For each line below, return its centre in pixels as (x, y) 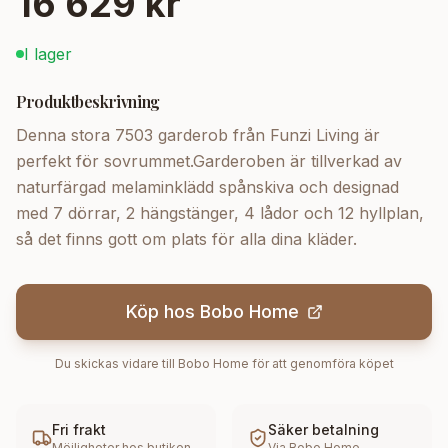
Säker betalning (323, 429)
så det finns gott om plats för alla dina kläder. (186, 239)
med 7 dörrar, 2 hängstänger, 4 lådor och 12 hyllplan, (220, 213)
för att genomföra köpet (321, 363)
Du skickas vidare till (116, 363)
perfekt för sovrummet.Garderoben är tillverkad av (209, 161)
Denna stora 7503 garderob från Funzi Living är (198, 135)
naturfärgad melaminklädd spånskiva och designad (207, 187)
